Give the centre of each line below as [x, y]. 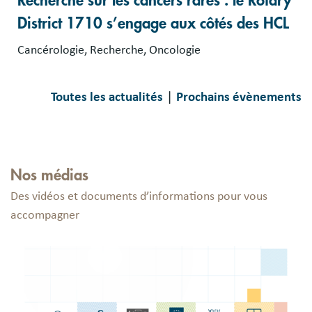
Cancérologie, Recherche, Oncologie [109, 50]
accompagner [45, 215]
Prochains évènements [239, 97]
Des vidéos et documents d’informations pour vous [139, 196]
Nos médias [49, 175]
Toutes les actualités [107, 97]
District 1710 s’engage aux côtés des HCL [153, 23]
